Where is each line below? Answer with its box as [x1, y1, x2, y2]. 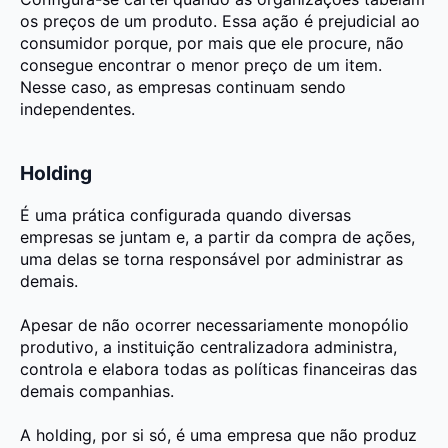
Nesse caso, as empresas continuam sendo [20, 76, 346, 97]
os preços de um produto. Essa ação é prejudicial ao [20, 10, 420, 31]
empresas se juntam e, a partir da [20, 227, 279, 248]
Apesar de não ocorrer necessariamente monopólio [20, 315, 409, 336]
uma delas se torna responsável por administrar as [20, 249, 403, 270]
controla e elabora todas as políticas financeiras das [20, 359, 417, 380]
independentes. [20, 98, 135, 119]
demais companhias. [20, 381, 174, 402]
